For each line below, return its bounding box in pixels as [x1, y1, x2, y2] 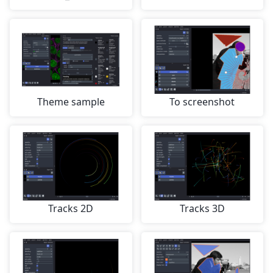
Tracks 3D [179, 202, 225, 216]
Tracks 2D [48, 202, 94, 216]
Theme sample [37, 95, 105, 109]
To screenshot [169, 95, 235, 109]
